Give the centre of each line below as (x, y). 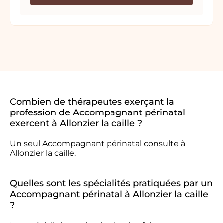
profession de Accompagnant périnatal (98, 112)
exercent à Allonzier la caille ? (76, 123)
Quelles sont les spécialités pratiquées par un (111, 183)
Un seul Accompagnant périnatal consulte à (98, 144)
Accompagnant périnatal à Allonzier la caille (109, 194)
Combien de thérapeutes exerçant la (92, 102)
